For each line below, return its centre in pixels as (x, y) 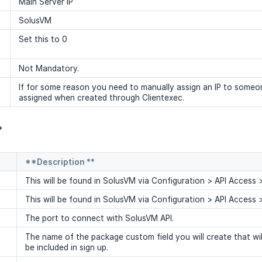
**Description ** (60, 162)
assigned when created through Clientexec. (101, 98)
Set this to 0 (43, 39)
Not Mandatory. (49, 69)
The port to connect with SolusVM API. (99, 218)
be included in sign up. (67, 248)
